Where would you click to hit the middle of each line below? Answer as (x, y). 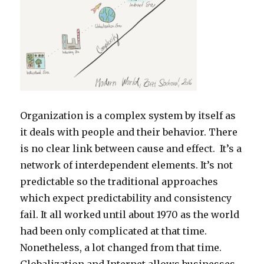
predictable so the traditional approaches (119, 182)
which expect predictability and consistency (126, 198)
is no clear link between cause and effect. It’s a (131, 149)
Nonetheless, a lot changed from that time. (121, 248)
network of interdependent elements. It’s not (127, 165)
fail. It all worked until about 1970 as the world (130, 215)
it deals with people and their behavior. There (129, 132)
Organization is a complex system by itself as (128, 116)
